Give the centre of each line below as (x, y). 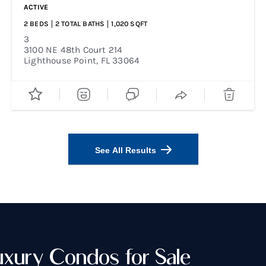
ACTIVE (36, 7)
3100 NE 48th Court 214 (73, 50)
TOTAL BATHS (83, 24)
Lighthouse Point (60, 61)
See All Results (125, 150)
